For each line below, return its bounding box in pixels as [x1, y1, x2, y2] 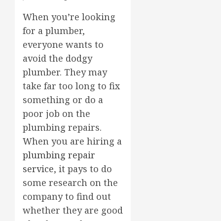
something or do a [23, 94, 103, 106]
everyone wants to [23, 38, 104, 51]
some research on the [23, 177, 118, 189]
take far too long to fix [23, 80, 120, 92]
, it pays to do [54, 163, 112, 175]
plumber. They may [23, 66, 107, 78]
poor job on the [23, 108, 90, 120]
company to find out [23, 190, 111, 203]
